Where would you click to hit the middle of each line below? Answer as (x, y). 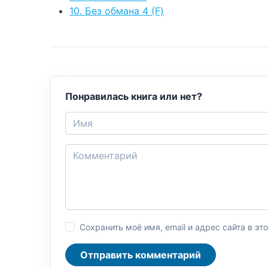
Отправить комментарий (141, 255)
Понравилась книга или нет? (134, 96)
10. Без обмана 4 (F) (117, 10)
